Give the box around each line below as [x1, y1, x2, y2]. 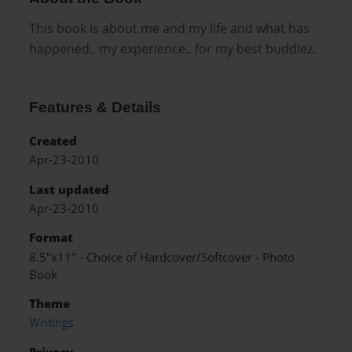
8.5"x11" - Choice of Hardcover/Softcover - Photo [29, 248, 295, 266]
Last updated [29, 181, 109, 198]
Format [29, 229, 73, 247]
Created [29, 132, 77, 149]
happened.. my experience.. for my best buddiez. [29, 39, 316, 57]
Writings [29, 314, 74, 332]
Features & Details [29, 98, 161, 115]
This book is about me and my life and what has [29, 19, 310, 37]
